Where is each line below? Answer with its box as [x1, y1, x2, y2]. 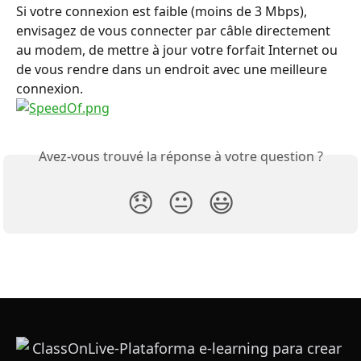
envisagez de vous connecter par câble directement [16, 22, 334, 39]
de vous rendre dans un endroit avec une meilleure [16, 60, 330, 78]
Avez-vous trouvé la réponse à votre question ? [38, 147, 323, 166]
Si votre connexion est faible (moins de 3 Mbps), [16, 2, 310, 20]
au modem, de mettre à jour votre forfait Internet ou [16, 41, 341, 59]
